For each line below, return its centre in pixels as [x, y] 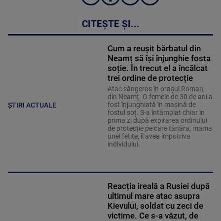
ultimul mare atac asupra [153, 196]
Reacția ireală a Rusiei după [158, 186]
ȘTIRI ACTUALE [32, 105]
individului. [124, 144]
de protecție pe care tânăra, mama [160, 128]
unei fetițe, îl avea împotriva [149, 136]
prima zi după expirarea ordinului [157, 120]
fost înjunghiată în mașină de [151, 104]
